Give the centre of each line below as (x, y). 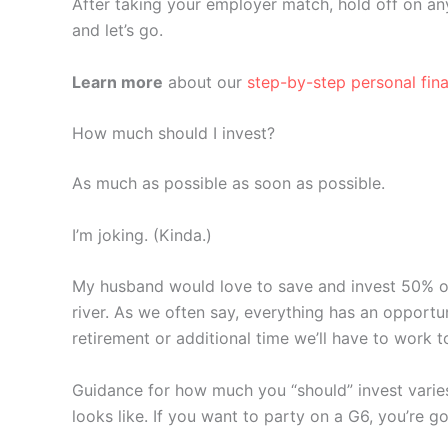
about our (205, 81)
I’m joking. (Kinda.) (142, 234)
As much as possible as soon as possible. (228, 183)
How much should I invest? (173, 133)
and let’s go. (117, 29)
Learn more (117, 81)
